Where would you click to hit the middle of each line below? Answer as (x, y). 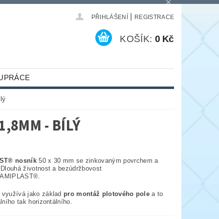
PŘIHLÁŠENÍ (109, 17)
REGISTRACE (154, 17)
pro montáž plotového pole (107, 194)
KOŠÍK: (136, 39)
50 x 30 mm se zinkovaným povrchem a (97, 161)
